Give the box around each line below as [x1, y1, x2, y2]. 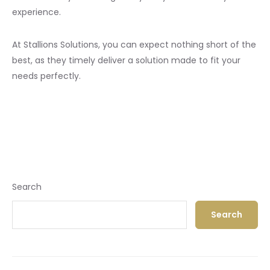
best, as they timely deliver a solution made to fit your [12, 54, 240, 66]
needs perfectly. [12, 69, 81, 82]
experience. [12, 5, 61, 18]
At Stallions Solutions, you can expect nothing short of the [12, 38, 256, 51]
